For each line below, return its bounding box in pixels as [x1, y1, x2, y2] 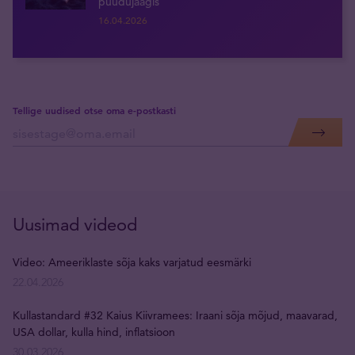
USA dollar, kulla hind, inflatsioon [13, 325, 175, 339]
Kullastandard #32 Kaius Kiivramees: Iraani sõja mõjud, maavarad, [13, 308, 338, 323]
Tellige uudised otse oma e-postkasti [13, 104, 176, 116]
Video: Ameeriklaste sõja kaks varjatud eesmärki [13, 255, 251, 269]
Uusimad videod [13, 214, 137, 235]
